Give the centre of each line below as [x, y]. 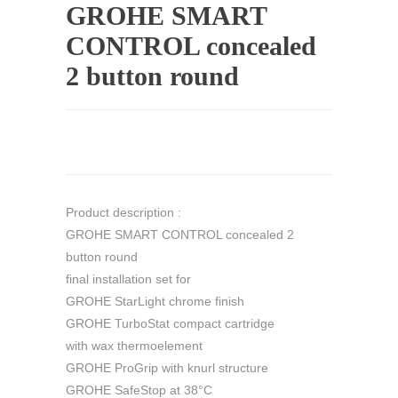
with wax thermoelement [134, 345]
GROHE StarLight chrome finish [155, 301]
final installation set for [128, 279]
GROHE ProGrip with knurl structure [167, 367]
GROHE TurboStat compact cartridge [170, 323]
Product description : [123, 212]
